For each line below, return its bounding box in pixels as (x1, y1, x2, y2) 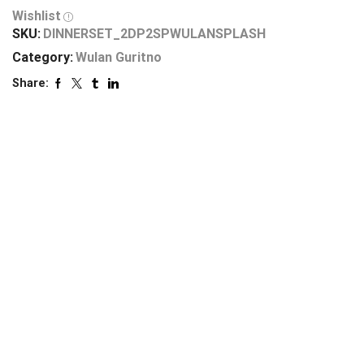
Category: (12, 50, 73, 66)
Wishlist (12, 8, 61, 24)
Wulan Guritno (76, 50, 162, 66)
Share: (12, 76, 49, 90)
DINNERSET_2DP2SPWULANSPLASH (43, 26, 266, 42)
